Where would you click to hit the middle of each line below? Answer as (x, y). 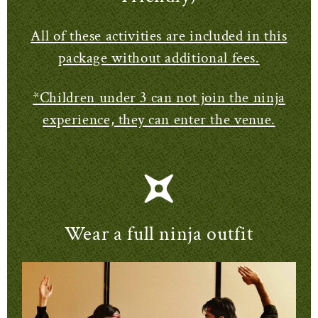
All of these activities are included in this (159, 35)
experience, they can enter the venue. (159, 119)
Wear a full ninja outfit (159, 234)
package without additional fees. (159, 57)
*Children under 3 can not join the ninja (159, 97)
